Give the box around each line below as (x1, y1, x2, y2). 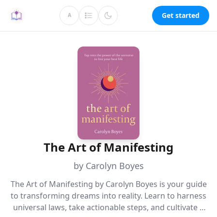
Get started (162, 11, 200, 20)
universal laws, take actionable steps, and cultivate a (13, 202, 204, 213)
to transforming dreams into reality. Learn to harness (11, 190, 206, 201)
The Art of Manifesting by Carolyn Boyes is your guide (10, 179, 207, 189)
